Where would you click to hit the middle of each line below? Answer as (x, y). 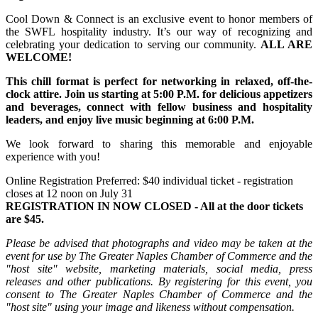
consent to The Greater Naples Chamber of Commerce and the (159, 295)
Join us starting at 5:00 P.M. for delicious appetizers (188, 94)
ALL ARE (286, 45)
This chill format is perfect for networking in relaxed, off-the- (159, 82)
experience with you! (53, 157)
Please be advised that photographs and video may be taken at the (159, 243)
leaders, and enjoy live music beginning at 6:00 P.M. (130, 120)
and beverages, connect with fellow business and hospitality (159, 107)
